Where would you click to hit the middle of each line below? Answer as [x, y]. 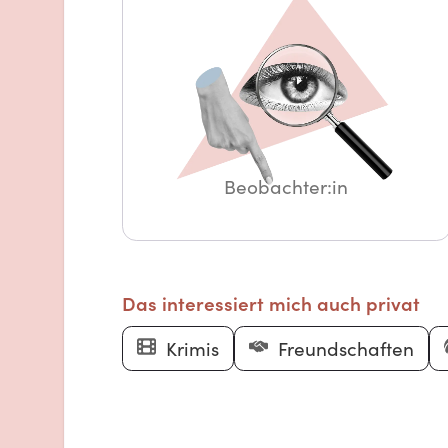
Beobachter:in [286, 186]
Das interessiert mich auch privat [271, 302]
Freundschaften [345, 348]
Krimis [192, 348]
